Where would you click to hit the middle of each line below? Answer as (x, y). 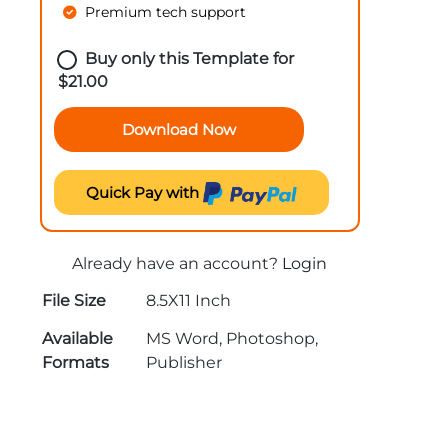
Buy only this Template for (189, 58)
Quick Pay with (144, 192)
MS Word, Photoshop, (231, 338)
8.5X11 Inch (188, 300)
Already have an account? (177, 263)
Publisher (183, 362)
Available (77, 338)
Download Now (178, 129)
